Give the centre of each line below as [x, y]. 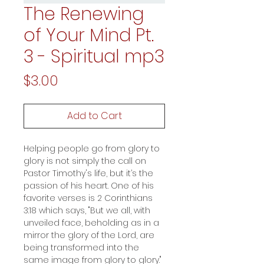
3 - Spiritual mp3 [94, 56]
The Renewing [84, 14]
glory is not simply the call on [85, 161]
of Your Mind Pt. [89, 35]
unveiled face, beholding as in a [91, 222]
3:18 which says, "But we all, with [87, 210]
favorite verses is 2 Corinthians [88, 198]
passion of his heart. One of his [89, 185]
